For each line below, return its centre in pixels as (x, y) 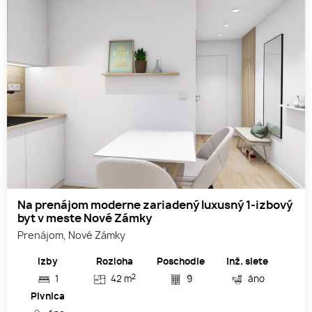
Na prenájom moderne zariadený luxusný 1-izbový (155, 206)
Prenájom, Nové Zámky (71, 236)
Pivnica (48, 297)
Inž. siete (248, 263)
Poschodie (181, 263)
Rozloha (114, 263)
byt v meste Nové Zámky (85, 219)
